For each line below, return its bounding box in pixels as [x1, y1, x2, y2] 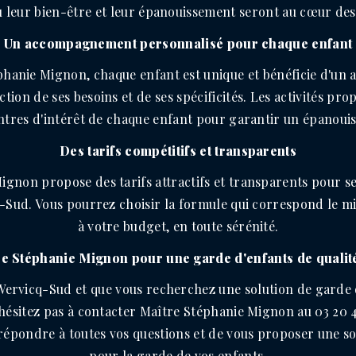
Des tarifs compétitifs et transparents [59, 142, 297, 159]
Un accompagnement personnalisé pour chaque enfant [3, 35, 353, 52]
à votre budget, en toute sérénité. [77, 218, 279, 234]
